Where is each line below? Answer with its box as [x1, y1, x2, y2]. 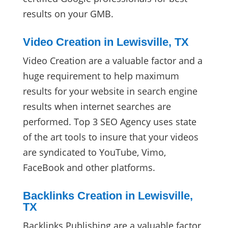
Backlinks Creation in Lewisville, [22, 189, 193, 202]
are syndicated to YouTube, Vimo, [22, 146, 166, 158]
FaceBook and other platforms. [22, 161, 155, 174]
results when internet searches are [22, 100, 171, 112]
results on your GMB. [22, 7, 113, 20]
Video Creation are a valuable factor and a [22, 54, 203, 67]
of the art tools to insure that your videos [22, 130, 198, 143]
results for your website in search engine [22, 84, 197, 97]
